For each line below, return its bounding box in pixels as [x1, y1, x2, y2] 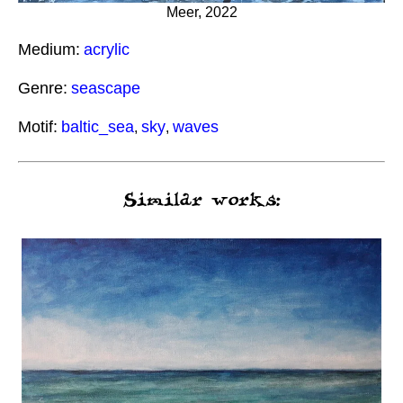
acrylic [84, 40, 130, 59]
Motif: [18, 118, 58, 137]
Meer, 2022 [166, 4, 237, 21]
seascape [71, 79, 140, 98]
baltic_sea [61, 118, 134, 137]
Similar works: [122, 190, 281, 211]
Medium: [18, 40, 80, 59]
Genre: [18, 79, 67, 98]
